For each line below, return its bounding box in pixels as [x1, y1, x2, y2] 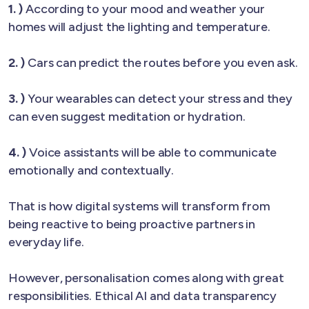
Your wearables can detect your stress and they [25, 90, 292, 106]
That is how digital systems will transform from [8, 198, 270, 214]
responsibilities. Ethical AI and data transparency [8, 288, 277, 303]
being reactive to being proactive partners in [8, 216, 255, 232]
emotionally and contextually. [8, 162, 174, 178]
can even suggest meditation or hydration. [8, 108, 246, 124]
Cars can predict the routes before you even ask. [25, 54, 298, 70]
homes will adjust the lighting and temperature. [8, 19, 270, 34]
